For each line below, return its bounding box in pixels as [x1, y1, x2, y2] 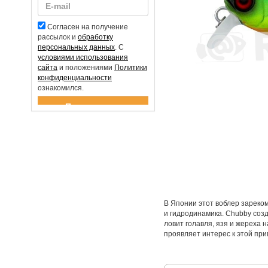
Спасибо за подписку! [38, 105, 103, 112]
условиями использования [38, 53, 128, 62]
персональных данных [38, 43, 115, 51]
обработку [78, 33, 113, 41]
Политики [114, 63, 147, 72]
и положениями [57, 63, 114, 72]
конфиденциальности [38, 74, 112, 82]
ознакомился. [38, 84, 84, 92]
